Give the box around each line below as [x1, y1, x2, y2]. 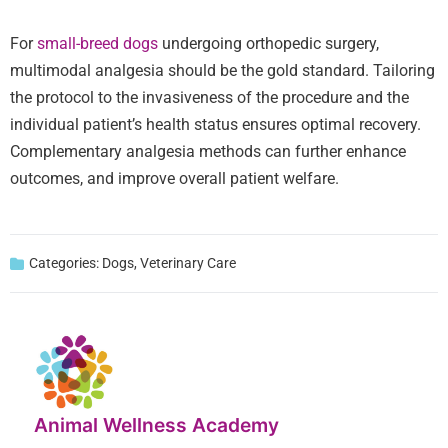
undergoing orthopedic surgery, [158, 34, 379, 54]
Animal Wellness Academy [34, 413, 279, 438]
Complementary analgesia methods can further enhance [10, 142, 406, 162]
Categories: [29, 255, 99, 272]
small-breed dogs [37, 34, 158, 54]
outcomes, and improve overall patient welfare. [10, 169, 339, 189]
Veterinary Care [140, 255, 236, 272]
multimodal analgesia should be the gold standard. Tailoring [10, 61, 435, 81]
